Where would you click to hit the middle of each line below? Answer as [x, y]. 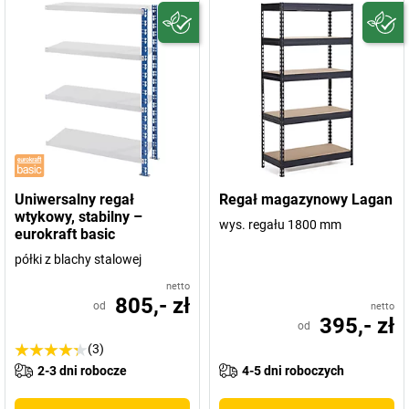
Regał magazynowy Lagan [306, 199]
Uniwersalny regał [74, 199]
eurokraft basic [65, 234]
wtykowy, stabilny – [79, 217]
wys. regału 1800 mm [280, 225]
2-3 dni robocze [82, 371]
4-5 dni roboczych [293, 371]
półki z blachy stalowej [78, 259]
